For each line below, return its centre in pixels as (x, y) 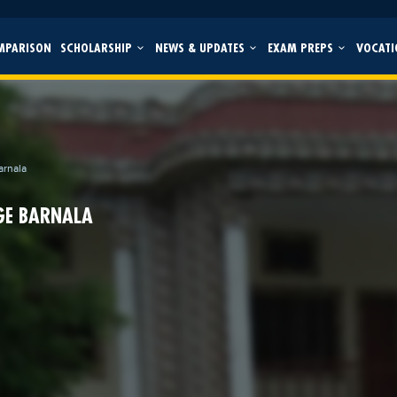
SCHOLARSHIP (97, 47)
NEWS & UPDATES (201, 47)
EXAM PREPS (302, 47)
